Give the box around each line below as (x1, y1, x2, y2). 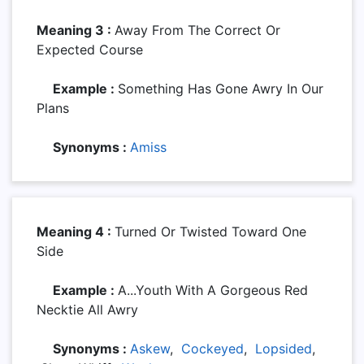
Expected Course (37, 41, 143, 58)
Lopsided (255, 340, 312, 357)
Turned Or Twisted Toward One (115, 223, 306, 240)
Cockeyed (181, 340, 244, 357)
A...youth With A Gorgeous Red (118, 282, 308, 298)
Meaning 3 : (37, 22, 115, 38)
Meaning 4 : (37, 223, 115, 240)
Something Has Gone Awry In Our (118, 80, 323, 97)
